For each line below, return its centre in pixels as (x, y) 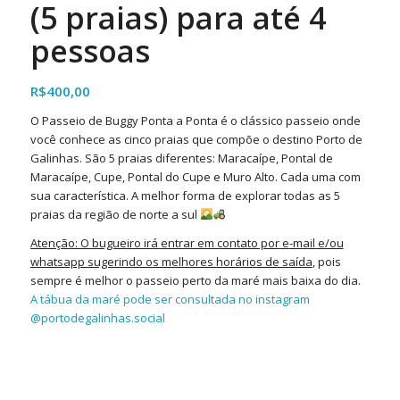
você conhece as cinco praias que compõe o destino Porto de (196, 139)
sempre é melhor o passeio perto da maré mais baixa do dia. (195, 281)
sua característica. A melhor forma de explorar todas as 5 (185, 195)
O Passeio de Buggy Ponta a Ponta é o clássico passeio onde (195, 120)
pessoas (90, 50)
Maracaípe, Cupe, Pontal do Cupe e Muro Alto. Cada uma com (195, 176)
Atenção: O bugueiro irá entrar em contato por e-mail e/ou (187, 243)
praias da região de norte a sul (115, 214)
